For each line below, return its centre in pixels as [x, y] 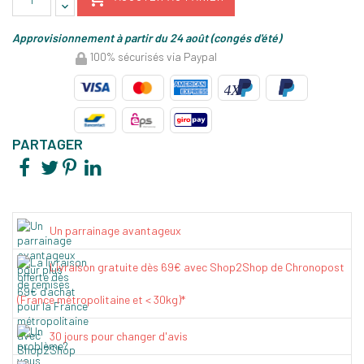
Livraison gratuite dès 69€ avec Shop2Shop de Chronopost [197, 266]
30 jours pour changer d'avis [119, 336]
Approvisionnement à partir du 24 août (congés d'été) [147, 38]
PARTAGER [48, 143]
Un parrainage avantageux [115, 230]
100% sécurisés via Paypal [152, 57]
